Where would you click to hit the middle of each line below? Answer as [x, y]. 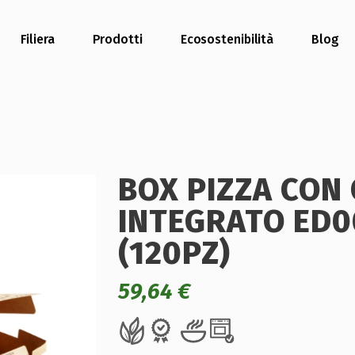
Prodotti [117, 39]
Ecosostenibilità [227, 39]
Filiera [38, 39]
